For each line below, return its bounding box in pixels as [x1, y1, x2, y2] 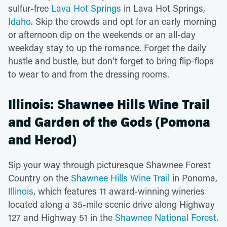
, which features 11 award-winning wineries [33, 184, 205, 197]
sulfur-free [8, 2, 51, 14]
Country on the [8, 171, 71, 184]
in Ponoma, [170, 171, 217, 184]
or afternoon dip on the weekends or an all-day [8, 28, 196, 41]
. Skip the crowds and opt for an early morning [31, 15, 216, 27]
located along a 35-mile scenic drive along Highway [8, 198, 215, 210]
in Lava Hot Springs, [121, 2, 205, 14]
